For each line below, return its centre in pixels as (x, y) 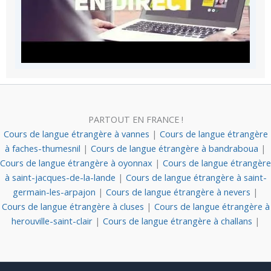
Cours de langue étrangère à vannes (77, 134)
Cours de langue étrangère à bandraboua (176, 148)
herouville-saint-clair (53, 221)
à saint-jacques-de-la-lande (61, 177)
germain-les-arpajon (55, 192)
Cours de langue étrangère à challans (178, 221)
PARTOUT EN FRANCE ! (135, 119)
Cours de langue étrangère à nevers (179, 192)
